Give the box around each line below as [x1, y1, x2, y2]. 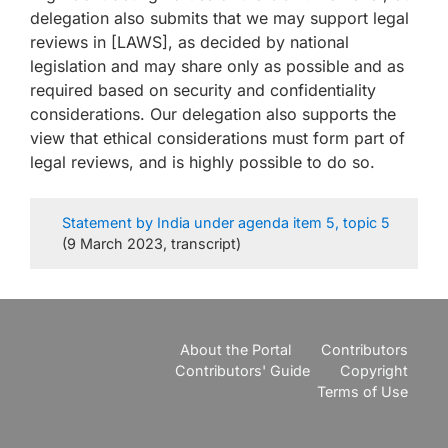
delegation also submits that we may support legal [30, 8, 409, 28]
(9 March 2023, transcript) [61, 235, 241, 253]
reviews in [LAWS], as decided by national [30, 32, 349, 52]
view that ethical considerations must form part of [30, 128, 405, 148]
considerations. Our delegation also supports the [30, 104, 396, 124]
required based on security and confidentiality [30, 80, 376, 100]
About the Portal [180, 340, 291, 358]
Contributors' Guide [175, 361, 310, 379]
